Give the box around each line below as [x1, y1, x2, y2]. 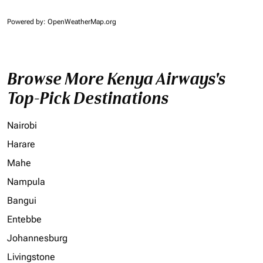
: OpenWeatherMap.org [43, 18, 116, 26]
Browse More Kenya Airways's [7, 69, 225, 90]
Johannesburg [7, 232, 68, 244]
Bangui [7, 195, 36, 207]
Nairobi [7, 120, 37, 131]
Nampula [7, 176, 45, 188]
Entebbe [7, 214, 42, 225]
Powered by [7, 18, 43, 26]
